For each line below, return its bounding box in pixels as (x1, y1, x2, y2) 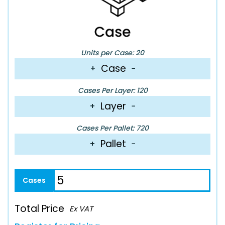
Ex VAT (69, 203, 93, 214)
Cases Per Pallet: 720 (76, 123, 149, 133)
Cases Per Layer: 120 (77, 85, 148, 95)
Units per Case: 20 (81, 47, 144, 58)
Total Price (15, 201, 64, 215)
